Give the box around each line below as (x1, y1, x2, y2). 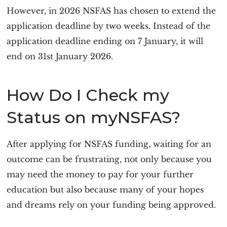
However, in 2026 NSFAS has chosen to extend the (7, 6, 216, 16)
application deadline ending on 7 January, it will (7, 36, 204, 46)
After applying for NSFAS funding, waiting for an (7, 139, 212, 149)
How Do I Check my (7, 85, 170, 105)
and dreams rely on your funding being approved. (7, 200, 216, 210)
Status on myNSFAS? (7, 107, 181, 127)
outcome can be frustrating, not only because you (7, 154, 212, 164)
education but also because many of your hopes (7, 184, 204, 195)
